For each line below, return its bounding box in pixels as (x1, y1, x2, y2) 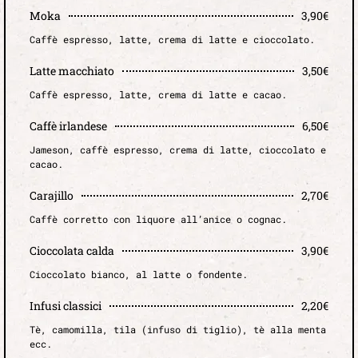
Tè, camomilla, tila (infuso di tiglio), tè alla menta (30, 323, 326, 336)
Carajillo (30, 188, 74, 204)
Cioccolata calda (30, 243, 114, 259)
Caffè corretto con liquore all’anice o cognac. (30, 213, 287, 226)
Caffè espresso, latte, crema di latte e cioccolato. (30, 33, 315, 46)
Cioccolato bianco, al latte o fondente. (30, 268, 248, 281)
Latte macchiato (30, 63, 114, 79)
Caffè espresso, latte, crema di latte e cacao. (30, 88, 287, 101)
